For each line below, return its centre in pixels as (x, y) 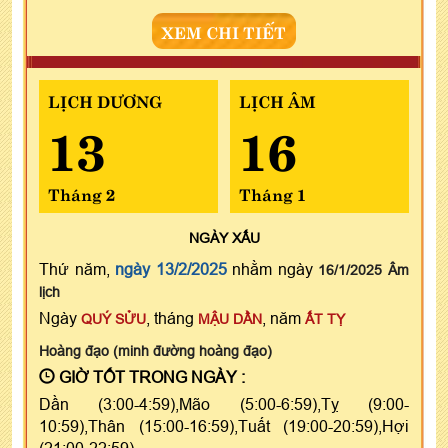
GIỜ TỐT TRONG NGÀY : (150, 376)
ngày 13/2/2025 (171, 268)
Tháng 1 (272, 192)
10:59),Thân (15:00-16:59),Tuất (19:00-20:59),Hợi (224, 425)
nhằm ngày (272, 268)
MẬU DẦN (230, 318)
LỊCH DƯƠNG (105, 99)
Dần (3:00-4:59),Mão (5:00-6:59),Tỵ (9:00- (224, 403)
